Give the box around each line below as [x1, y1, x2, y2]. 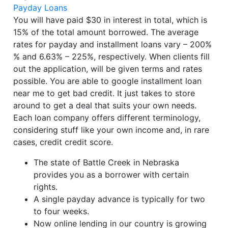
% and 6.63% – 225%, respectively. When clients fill [13, 51, 210, 62]
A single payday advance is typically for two [34, 194, 206, 205]
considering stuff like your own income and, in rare [13, 125, 210, 135]
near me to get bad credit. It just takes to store [13, 88, 195, 99]
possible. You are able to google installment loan [13, 76, 202, 87]
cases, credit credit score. [13, 137, 113, 148]
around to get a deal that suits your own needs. [13, 100, 197, 111]
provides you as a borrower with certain [34, 169, 189, 180]
